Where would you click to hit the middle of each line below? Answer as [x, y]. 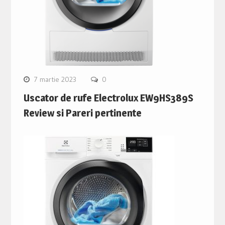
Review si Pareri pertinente [82, 113]
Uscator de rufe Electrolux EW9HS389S [108, 98]
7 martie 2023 [55, 80]
